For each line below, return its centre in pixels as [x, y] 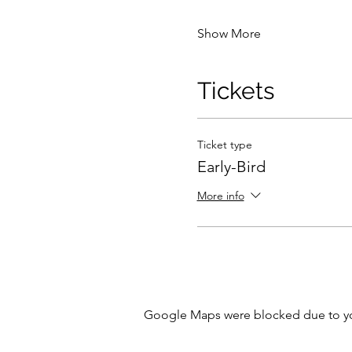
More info [220, 196]
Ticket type [224, 145]
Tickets [235, 91]
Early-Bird [231, 167]
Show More [229, 34]
